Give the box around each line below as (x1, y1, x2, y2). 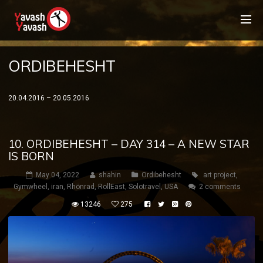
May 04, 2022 (35, 171, 79, 179)
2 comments (199, 183, 241, 191)
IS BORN (8, 149, 54, 163)
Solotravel (129, 183, 161, 191)
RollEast (98, 183, 125, 191)
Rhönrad (67, 183, 95, 191)
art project (203, 171, 236, 179)
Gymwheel (14, 183, 48, 191)
